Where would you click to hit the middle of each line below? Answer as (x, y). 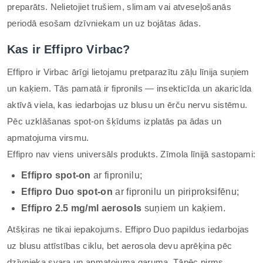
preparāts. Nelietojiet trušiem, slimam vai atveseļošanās (119, 7)
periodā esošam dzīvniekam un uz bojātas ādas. (104, 23)
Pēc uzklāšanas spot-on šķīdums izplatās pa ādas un (114, 121)
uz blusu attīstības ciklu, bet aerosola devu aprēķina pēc (120, 246)
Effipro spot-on (56, 175)
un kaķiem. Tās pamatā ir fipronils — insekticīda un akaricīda (129, 88)
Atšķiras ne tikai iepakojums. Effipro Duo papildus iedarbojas (128, 229)
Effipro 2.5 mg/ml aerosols (82, 208)
